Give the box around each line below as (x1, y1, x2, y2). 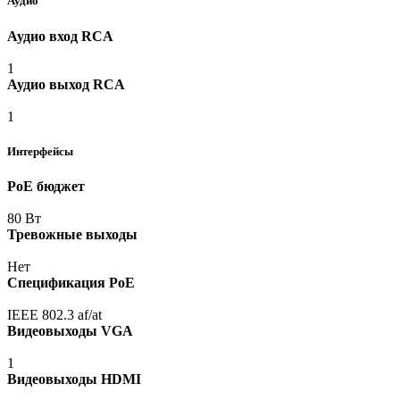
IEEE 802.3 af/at (7, 306, 102, 322)
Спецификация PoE (7, 274, 135, 290)
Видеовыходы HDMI (7, 371, 141, 387)
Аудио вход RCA (7, 28, 113, 44)
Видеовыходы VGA (7, 322, 133, 338)
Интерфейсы (7, 144, 73, 158)
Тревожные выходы (7, 226, 137, 242)
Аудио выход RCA (7, 76, 125, 92)
